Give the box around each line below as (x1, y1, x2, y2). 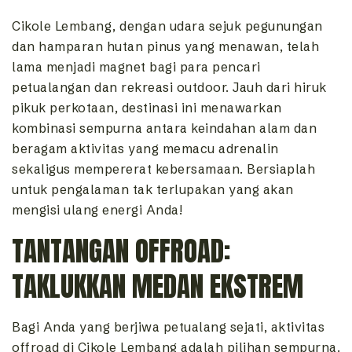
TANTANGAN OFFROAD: (12, 230, 230, 273)
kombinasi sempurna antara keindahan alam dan (12, 120, 317, 137)
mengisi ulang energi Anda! (12, 202, 182, 218)
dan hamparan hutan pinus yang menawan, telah (12, 38, 319, 55)
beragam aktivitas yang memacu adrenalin (12, 141, 279, 157)
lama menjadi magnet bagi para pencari (12, 59, 261, 75)
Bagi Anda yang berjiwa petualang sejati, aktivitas (12, 319, 324, 335)
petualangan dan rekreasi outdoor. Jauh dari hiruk (12, 79, 327, 96)
